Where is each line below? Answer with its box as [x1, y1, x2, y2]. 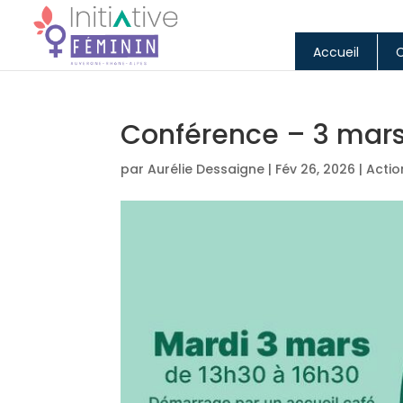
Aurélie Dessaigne [148, 160, 265, 178]
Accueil [313, 43, 359, 62]
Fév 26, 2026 [275, 160, 356, 178]
